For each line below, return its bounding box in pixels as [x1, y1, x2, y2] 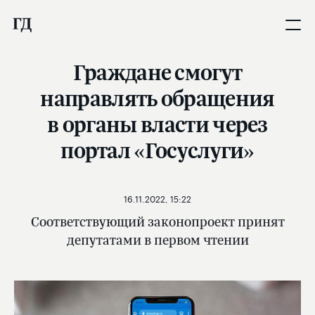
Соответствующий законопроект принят [30, 212, 285, 231]
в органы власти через [47, 109, 268, 139]
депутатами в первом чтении [66, 231, 249, 249]
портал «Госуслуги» [60, 135, 255, 165]
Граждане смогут [72, 57, 243, 87]
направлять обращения [40, 83, 275, 113]
